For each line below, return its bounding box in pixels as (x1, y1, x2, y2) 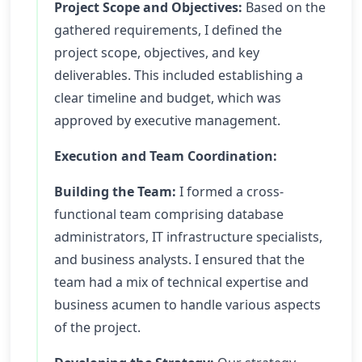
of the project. (54, 318, 141, 336)
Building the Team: (54, 183, 176, 200)
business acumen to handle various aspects (54, 296, 321, 314)
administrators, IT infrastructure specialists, (54, 228, 322, 246)
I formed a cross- (176, 183, 284, 200)
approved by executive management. (54, 112, 280, 129)
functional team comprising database (54, 205, 284, 223)
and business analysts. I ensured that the (54, 250, 305, 268)
